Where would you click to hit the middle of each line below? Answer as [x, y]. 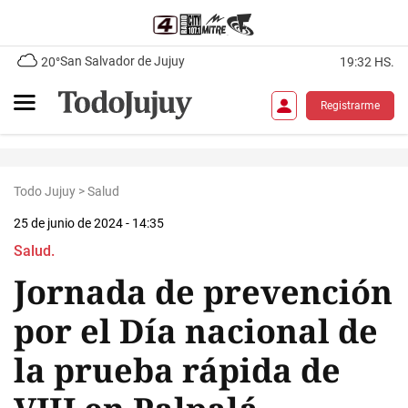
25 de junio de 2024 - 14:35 [89, 223]
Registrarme [350, 105]
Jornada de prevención [203, 292]
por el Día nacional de [196, 331]
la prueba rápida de [177, 370]
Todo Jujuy [45, 191]
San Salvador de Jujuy [122, 61]
